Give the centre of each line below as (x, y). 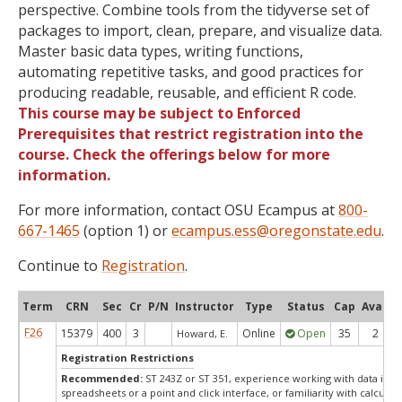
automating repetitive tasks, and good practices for (191, 72)
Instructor (205, 306)
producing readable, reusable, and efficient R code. (187, 92)
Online (259, 333)
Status (306, 306)
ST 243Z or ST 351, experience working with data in (267, 378)
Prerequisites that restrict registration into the (191, 134)
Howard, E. (202, 333)
